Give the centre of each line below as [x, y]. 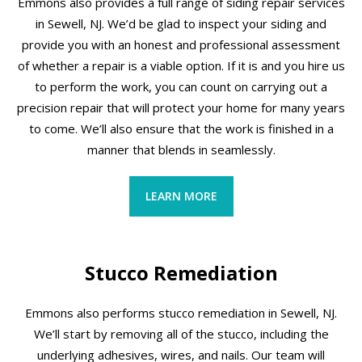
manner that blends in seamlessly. [181, 149]
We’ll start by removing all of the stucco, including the [181, 333]
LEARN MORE [181, 196]
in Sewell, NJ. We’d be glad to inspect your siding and [181, 23]
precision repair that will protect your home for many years [181, 107]
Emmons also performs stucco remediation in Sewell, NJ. [181, 312]
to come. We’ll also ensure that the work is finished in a [181, 128]
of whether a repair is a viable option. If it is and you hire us [181, 65]
